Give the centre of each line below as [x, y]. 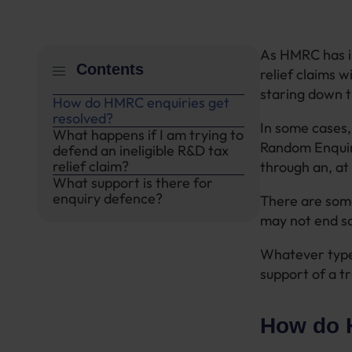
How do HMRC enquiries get [141, 103]
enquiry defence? [109, 198]
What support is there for [133, 183]
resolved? [84, 118]
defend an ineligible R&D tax [141, 150]
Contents [110, 69]
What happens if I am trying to [148, 135]
